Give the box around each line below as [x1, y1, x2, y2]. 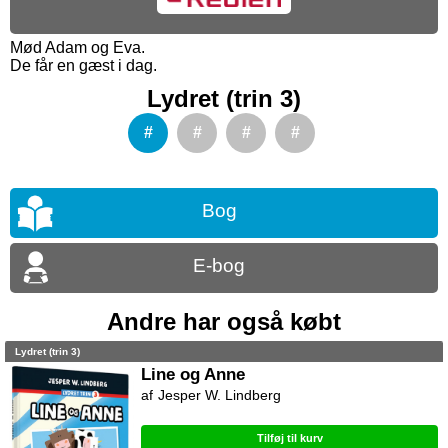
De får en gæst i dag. [10, 57, 157, 75]
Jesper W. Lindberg [158, 387, 282, 404]
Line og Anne [141, 364, 246, 385]
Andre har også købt [107, 308, 341, 336]
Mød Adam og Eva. [10, 39, 145, 57]
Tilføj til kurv [256, 432, 323, 445]
